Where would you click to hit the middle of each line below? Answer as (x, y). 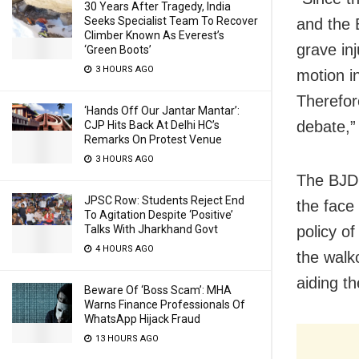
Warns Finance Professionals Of (165, 305)
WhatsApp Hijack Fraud (142, 319)
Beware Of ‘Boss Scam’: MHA (158, 290)
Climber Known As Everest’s (154, 35)
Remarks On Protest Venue (153, 139)
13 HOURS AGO (126, 339)
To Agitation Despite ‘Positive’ (159, 215)
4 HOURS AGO (123, 249)
